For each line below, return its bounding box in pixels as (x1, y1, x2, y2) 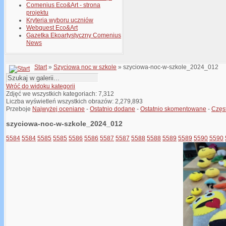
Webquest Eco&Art (26, 24, 78, 32)
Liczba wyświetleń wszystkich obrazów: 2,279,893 (6, 98, 143, 105)
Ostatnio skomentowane (140, 105, 206, 113)
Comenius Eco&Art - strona (26, 2, 100, 9)
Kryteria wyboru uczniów (26, 17, 93, 24)
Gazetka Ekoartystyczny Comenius (26, 32, 121, 39)
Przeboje (6, 105, 32, 113)
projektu (26, 9, 48, 17)
